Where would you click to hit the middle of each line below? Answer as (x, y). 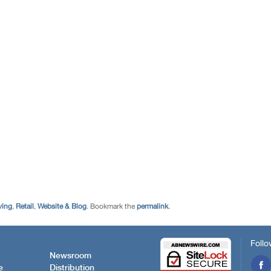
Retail (25, 207)
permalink (152, 207)
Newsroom (70, 256)
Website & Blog (62, 207)
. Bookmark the (112, 207)
